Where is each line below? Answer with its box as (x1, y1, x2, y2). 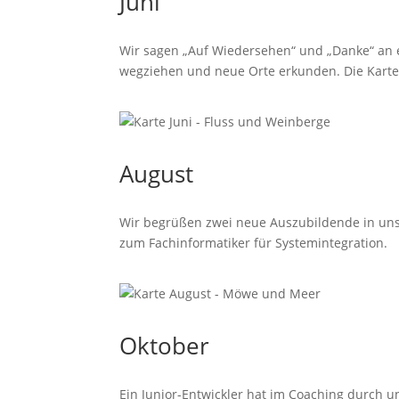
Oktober (119, 330, 210, 362)
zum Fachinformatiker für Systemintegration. (119, 234, 388, 251)
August (119, 158, 194, 190)
